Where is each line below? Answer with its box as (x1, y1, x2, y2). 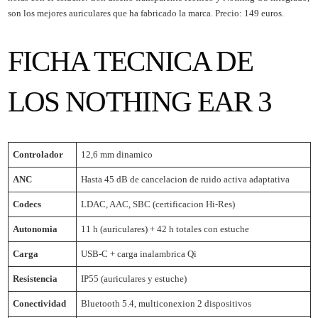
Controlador (13, 148, 64, 160)
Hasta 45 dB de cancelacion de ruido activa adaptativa (81, 173, 290, 185)
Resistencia (13, 273, 58, 284)
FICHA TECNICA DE (7, 44, 253, 77)
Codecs (13, 198, 42, 209)
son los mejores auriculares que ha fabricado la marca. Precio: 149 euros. (7, 7, 284, 18)
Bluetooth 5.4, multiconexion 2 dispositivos (81, 297, 252, 309)
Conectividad (13, 297, 67, 309)
